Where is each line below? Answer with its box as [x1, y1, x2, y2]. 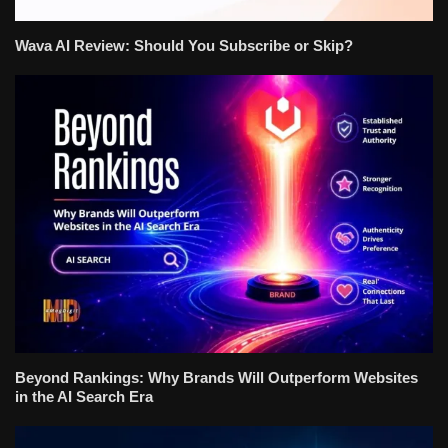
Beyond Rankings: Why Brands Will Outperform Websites [15, 369, 418, 387]
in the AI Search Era [15, 388, 153, 406]
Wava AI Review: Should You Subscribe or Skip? [15, 36, 357, 54]
